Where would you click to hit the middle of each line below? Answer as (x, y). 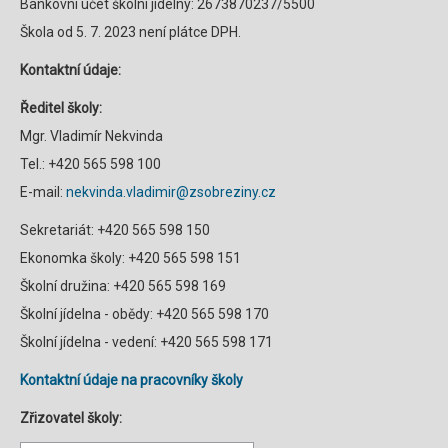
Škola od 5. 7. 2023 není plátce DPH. (130, 32)
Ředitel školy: (61, 108)
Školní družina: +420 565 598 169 (123, 286)
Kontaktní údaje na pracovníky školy (131, 380)
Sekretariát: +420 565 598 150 (115, 230)
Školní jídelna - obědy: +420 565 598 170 (144, 314)
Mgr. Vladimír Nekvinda (91, 136)
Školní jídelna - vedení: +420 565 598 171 (146, 342)
